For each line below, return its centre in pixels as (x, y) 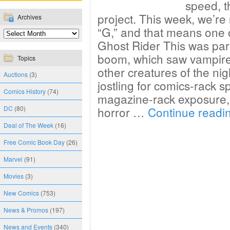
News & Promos (26, 210)
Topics (26, 58)
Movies (14, 176)
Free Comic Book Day (34, 142)
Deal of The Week (28, 125)
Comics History (25, 91)
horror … (123, 112)
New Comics (21, 193)
